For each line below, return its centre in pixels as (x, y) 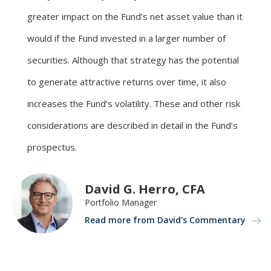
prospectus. (52, 147)
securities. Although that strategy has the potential (133, 60)
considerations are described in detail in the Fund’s (132, 125)
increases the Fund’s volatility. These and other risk (134, 103)
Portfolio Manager (121, 202)
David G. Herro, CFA (145, 189)
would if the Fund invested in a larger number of (126, 38)
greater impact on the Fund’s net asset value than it (135, 16)
